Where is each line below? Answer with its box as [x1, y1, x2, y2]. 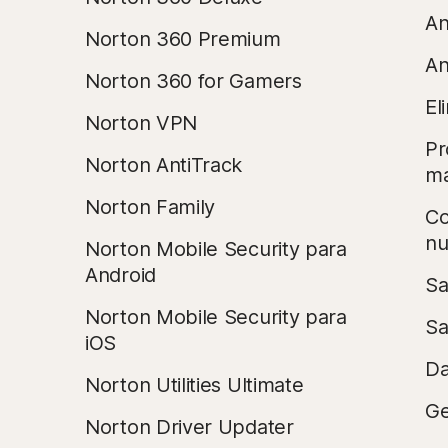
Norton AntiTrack [85, 153, 243, 177]
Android [85, 263, 156, 287]
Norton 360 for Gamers [85, 69, 302, 93]
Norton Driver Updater [85, 415, 294, 439]
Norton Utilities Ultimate [85, 373, 304, 397]
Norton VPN [85, 111, 197, 135]
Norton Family [85, 195, 216, 219]
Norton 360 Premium [85, 27, 281, 51]
